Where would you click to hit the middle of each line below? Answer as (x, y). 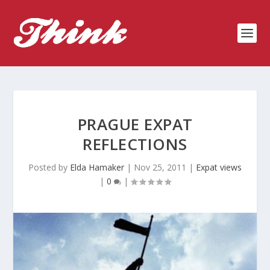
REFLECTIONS (135, 144)
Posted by (49, 167)
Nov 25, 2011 (160, 167)
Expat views (219, 167)
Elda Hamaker (97, 167)
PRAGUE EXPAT (135, 124)
